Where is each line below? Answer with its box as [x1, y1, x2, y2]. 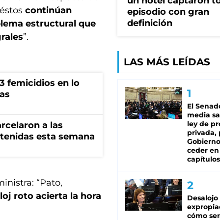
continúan [25, 5, 72, 16]
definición [127, 18, 172, 29]
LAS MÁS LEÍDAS [124, 56, 210, 68]
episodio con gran [127, 6, 209, 18]
